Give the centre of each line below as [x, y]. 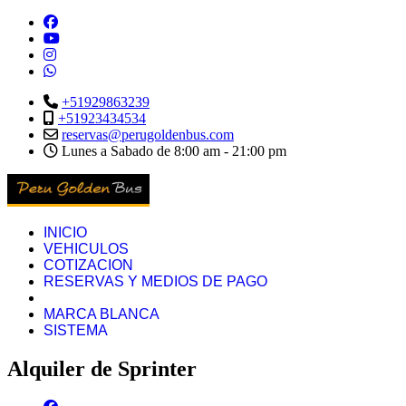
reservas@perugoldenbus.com [148, 135]
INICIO [65, 232]
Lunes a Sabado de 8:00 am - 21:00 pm [172, 151]
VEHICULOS [86, 249]
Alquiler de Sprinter [102, 368]
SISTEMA [76, 330]
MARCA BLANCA [101, 314]
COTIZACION [88, 265]
